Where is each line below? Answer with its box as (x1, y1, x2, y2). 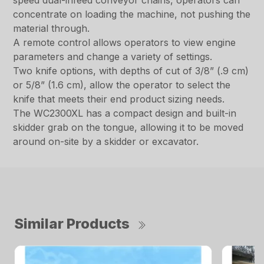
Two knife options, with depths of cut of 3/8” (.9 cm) (13, 65, 249, 77)
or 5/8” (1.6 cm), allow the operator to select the (13, 79, 231, 91)
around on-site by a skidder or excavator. (13, 136, 199, 148)
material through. (13, 22, 90, 35)
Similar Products (14, 215, 130, 233)
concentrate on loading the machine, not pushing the (13, 8, 251, 21)
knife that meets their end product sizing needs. (13, 93, 225, 105)
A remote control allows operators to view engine (13, 37, 236, 49)
